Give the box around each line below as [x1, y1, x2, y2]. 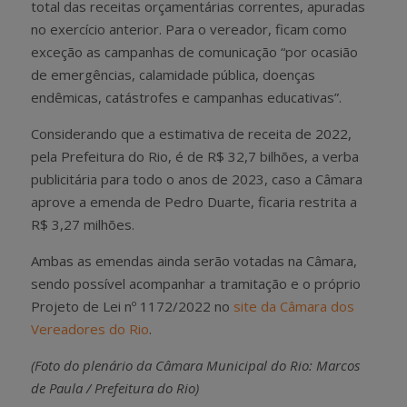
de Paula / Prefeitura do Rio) [31, 378, 199, 397]
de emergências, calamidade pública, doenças [31, 65, 315, 84]
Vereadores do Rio [31, 319, 149, 338]
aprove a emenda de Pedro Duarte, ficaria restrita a [31, 192, 357, 211]
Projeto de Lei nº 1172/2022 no [31, 296, 233, 315]
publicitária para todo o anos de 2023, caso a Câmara [31, 169, 362, 188]
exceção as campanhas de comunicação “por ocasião [31, 42, 358, 61]
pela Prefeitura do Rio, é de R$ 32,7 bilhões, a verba [31, 146, 359, 165]
